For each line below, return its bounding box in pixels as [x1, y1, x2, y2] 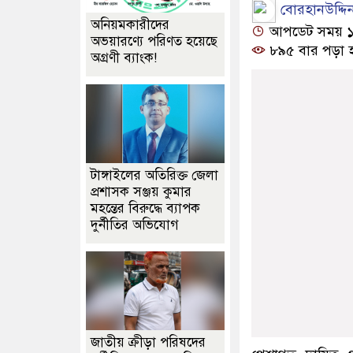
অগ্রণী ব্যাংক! [91, 50, 157, 66]
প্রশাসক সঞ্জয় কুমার [91, 184, 191, 200]
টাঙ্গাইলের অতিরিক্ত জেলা [91, 167, 218, 184]
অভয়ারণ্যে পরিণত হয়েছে [91, 33, 217, 50]
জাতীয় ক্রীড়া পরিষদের [91, 334, 206, 351]
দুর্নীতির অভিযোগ [91, 217, 179, 233]
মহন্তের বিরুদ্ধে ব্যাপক [91, 200, 200, 217]
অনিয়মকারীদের [91, 17, 169, 33]
